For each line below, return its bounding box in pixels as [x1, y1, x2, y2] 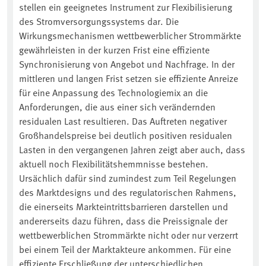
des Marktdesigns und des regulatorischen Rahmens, [19, 185, 236, 199]
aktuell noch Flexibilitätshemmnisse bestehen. [19, 157, 208, 170]
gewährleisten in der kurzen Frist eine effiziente [19, 43, 210, 56]
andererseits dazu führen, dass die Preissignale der [19, 214, 227, 227]
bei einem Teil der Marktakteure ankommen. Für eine [19, 242, 231, 256]
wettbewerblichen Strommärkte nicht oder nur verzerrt [19, 228, 238, 242]
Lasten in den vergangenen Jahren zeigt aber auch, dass [19, 142, 245, 156]
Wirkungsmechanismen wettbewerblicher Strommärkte [19, 28, 241, 42]
